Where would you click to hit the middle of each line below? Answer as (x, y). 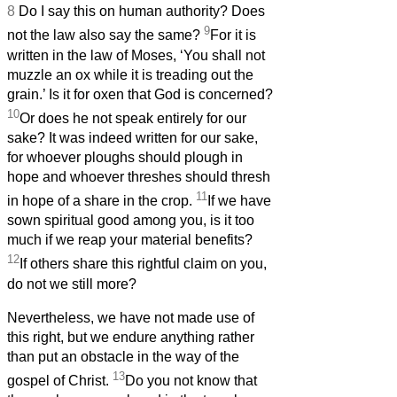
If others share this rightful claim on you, (143, 264)
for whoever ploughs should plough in (125, 158)
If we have (239, 201)
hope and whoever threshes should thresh (139, 177)
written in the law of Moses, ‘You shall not (136, 55)
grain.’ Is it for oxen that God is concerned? (140, 94)
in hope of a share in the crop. (101, 201)
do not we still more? (72, 284)
